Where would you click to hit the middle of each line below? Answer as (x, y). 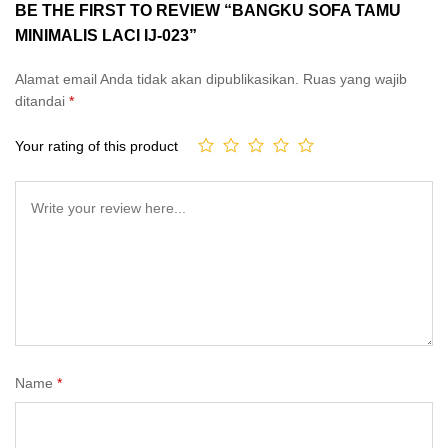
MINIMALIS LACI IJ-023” (106, 35)
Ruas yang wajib (355, 78)
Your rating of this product (96, 146)
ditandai (42, 100)
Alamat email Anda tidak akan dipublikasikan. (157, 78)
